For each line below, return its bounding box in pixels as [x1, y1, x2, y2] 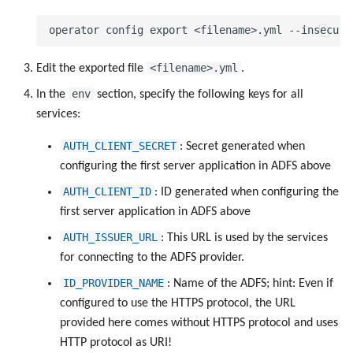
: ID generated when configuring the [154, 185, 339, 199]
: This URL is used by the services [161, 231, 328, 244]
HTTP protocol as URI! [60, 336, 172, 349]
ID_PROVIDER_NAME [63, 276, 164, 289]
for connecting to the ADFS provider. [60, 251, 244, 264]
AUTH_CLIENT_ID [63, 184, 151, 198]
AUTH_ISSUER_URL [63, 230, 158, 243]
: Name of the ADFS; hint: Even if [167, 277, 333, 290]
